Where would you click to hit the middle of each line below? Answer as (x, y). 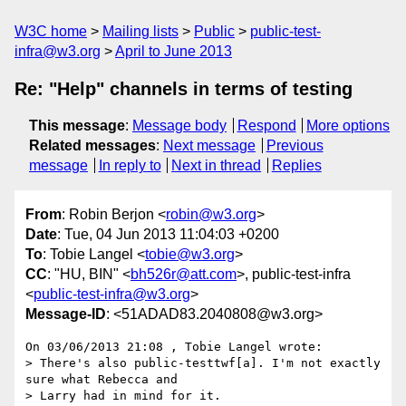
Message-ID (66, 314)
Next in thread (217, 165)
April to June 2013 (174, 51)
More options (348, 126)
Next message (209, 145)
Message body (179, 126)
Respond (266, 126)
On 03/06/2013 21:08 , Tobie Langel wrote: (174, 347)
